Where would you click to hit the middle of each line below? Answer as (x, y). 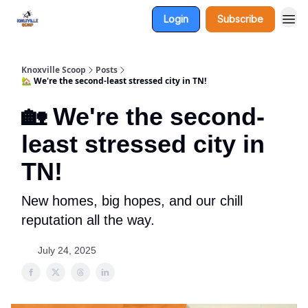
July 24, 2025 (67, 250)
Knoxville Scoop (54, 70)
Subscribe (240, 19)
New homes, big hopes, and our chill (132, 201)
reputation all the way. (88, 220)
